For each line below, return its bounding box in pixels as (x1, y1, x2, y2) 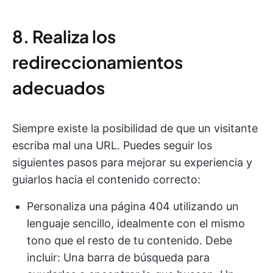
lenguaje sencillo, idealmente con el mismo (27, 217, 245, 230)
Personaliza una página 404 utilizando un (27, 200, 239, 213)
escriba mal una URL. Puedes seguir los (12, 139, 212, 152)
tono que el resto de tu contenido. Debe (27, 234, 232, 247)
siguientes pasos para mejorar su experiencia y (12, 156, 252, 169)
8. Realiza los (12, 26, 116, 48)
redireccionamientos (12, 51, 183, 73)
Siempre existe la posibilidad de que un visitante (12, 122, 258, 135)
